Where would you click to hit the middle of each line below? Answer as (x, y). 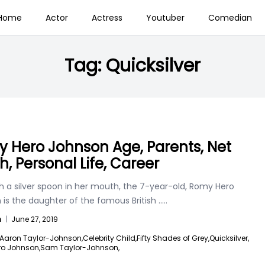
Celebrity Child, (110, 238)
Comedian (230, 18)
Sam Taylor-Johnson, (80, 248)
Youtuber (165, 18)
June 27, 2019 (35, 219)
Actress (107, 18)
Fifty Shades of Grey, (173, 238)
